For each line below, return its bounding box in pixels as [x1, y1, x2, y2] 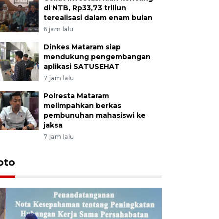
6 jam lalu [43, 25, 74, 33]
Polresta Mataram [43, 91, 109, 100]
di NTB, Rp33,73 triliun [43, 3, 126, 12]
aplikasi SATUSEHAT [43, 62, 120, 71]
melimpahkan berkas [43, 101, 121, 110]
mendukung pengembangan [43, 52, 151, 61]
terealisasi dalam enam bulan [43, 13, 153, 22]
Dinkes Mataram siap [43, 42, 121, 51]
